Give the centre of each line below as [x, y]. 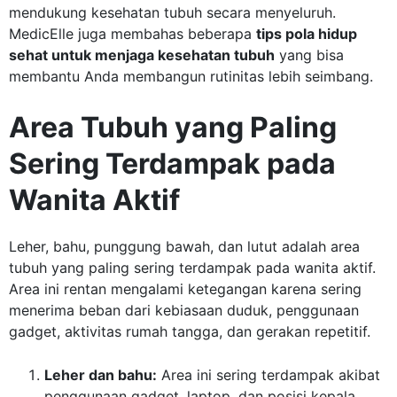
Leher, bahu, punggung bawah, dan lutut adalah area [184, 246]
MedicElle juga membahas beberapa [132, 33]
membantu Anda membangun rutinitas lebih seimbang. [191, 76]
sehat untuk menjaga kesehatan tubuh [142, 54]
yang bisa [309, 54]
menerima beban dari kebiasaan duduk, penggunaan [184, 310]
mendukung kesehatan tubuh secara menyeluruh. [172, 12]
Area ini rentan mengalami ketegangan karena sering [185, 288]
